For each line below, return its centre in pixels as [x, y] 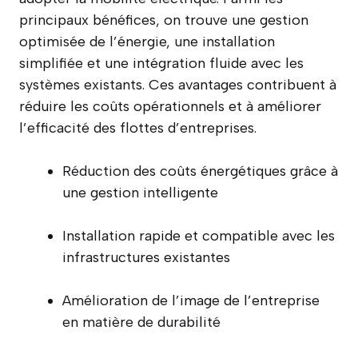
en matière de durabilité [141, 322]
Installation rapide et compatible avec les [199, 235]
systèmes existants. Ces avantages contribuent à [178, 84]
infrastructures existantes [146, 257]
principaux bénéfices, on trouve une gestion [164, 20]
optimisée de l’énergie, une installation [147, 41]
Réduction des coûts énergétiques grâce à [200, 171]
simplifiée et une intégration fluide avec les [161, 63]
